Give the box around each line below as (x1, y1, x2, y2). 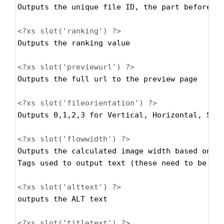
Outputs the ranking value (17, 38, 130, 47)
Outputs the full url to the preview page (17, 74, 202, 83)
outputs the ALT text (17, 194, 107, 203)
